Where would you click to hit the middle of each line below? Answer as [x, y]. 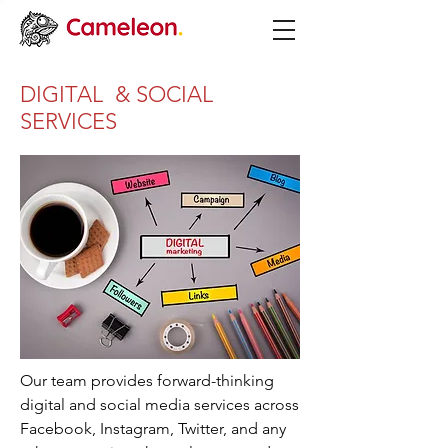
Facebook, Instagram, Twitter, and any [153, 428]
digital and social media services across [159, 404]
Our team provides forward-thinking [147, 380]
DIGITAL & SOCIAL [116, 94]
